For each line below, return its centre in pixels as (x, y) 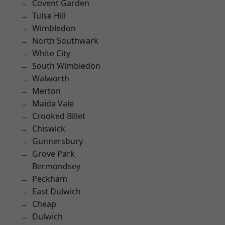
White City (51, 53)
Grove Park (53, 154)
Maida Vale (53, 103)
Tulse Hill (49, 16)
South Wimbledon (66, 66)
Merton (46, 91)
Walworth (51, 78)
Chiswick (49, 129)
